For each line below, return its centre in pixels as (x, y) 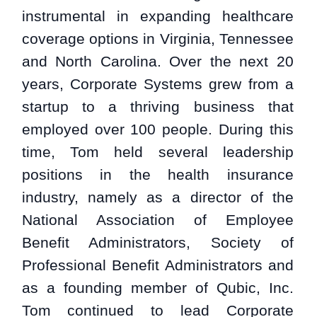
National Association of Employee (157, 219)
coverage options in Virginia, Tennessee (157, 38)
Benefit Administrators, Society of (157, 242)
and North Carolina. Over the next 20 (157, 61)
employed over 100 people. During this (157, 129)
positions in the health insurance (157, 174)
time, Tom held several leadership (157, 151)
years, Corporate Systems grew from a (157, 83)
